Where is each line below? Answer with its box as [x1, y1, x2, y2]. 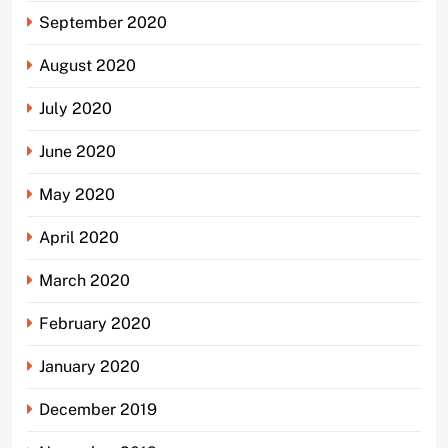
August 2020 [39, 55, 136, 75]
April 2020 [39, 227, 119, 247]
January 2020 [39, 356, 140, 376]
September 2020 [39, 12, 167, 32]
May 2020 [39, 184, 115, 204]
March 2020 [39, 270, 130, 290]
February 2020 [39, 313, 151, 333]
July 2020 [39, 98, 112, 118]
